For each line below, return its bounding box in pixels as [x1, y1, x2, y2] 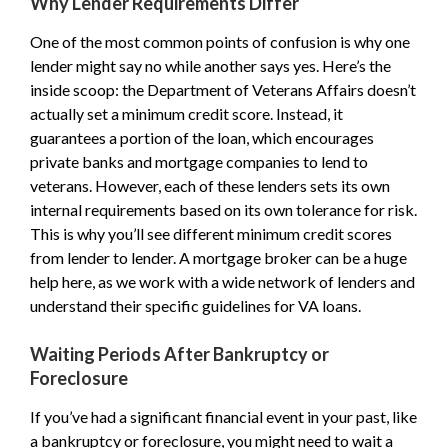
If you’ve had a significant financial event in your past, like [30, 407, 417, 426]
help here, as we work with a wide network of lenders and [30, 272, 415, 291]
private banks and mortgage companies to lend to [30, 152, 368, 171]
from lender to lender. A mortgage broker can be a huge [30, 248, 407, 267]
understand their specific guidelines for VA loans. [30, 296, 361, 315]
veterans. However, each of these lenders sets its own [30, 176, 390, 195]
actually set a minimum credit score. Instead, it [30, 104, 343, 123]
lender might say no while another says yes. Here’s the [30, 56, 391, 75]
